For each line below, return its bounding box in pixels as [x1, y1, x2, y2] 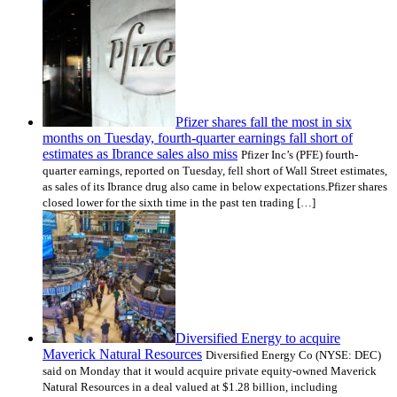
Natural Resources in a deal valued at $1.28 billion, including [43, 379, 338, 393]
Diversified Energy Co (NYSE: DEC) [206, 347, 381, 362]
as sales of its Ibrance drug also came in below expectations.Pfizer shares [43, 179, 387, 193]
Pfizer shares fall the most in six [175, 113, 352, 129]
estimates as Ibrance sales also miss [43, 145, 237, 161]
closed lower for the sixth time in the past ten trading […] [43, 195, 315, 209]
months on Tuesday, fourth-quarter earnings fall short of [43, 129, 353, 145]
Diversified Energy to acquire [175, 330, 340, 346]
